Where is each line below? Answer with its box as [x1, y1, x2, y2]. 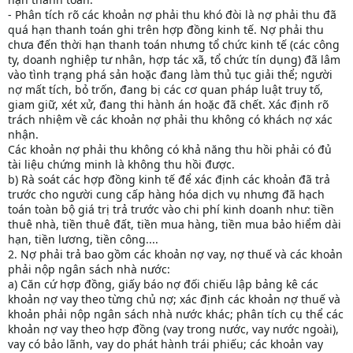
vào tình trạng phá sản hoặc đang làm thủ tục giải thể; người [8, 67, 333, 83]
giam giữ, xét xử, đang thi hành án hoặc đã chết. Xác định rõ [8, 97, 329, 113]
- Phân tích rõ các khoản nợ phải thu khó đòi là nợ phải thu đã [8, 7, 336, 23]
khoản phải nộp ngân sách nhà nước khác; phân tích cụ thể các [8, 307, 344, 322]
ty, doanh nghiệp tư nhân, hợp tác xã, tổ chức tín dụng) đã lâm [8, 52, 340, 68]
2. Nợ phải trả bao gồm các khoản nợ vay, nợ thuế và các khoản [8, 247, 343, 262]
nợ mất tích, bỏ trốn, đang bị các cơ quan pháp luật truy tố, [8, 82, 323, 98]
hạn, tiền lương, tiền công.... [8, 232, 158, 247]
